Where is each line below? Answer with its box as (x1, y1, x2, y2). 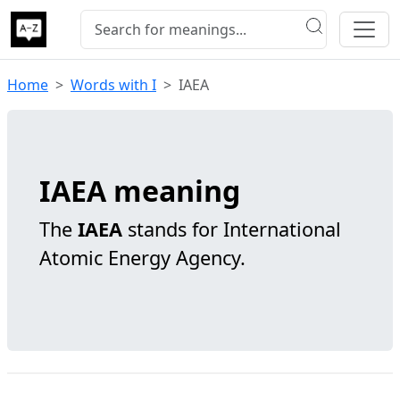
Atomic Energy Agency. (39, 245, 246, 271)
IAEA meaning (39, 171, 240, 210)
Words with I (71, 75, 156, 95)
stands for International (122, 216, 341, 242)
